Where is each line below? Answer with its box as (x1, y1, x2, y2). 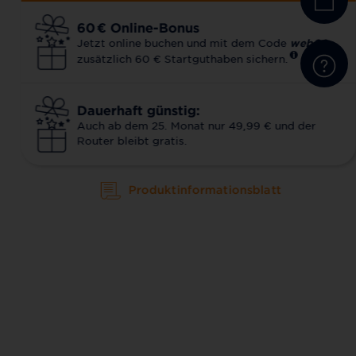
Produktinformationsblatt (128, 183, 281, 197)
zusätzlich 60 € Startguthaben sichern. (76, 51, 288, 65)
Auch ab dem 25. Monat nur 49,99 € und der (76, 118, 316, 132)
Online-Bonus (106, 18, 199, 35)
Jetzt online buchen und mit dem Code (76, 35, 290, 49)
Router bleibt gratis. (76, 133, 188, 147)
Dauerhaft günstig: (76, 101, 200, 118)
